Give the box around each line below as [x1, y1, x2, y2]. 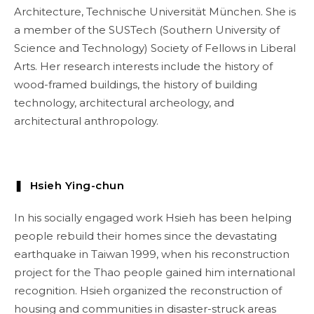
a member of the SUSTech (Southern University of [14, 23, 280, 36]
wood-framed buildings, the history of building [14, 78, 257, 91]
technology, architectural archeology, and [14, 96, 234, 109]
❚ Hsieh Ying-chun [14, 179, 124, 192]
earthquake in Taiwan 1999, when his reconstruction [14, 247, 289, 261]
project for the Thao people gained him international [14, 266, 295, 279]
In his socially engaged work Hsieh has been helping [14, 211, 292, 224]
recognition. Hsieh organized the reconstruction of [14, 284, 282, 297]
